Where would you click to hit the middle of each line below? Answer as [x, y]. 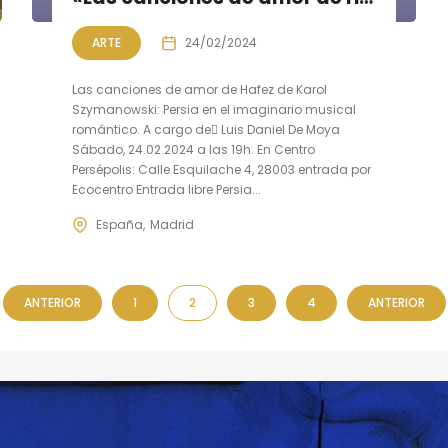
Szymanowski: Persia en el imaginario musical [214, 109]
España [120, 224]
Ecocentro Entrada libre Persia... [167, 189]
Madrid [172, 224]
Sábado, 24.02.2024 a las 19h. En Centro [194, 149]
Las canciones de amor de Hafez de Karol [200, 89]
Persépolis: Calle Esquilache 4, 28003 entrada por [222, 169]
